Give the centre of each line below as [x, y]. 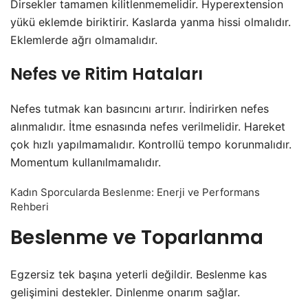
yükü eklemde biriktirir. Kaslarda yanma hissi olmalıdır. [151, 22]
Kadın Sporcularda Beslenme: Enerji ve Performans [135, 192]
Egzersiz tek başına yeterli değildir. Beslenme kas [139, 275]
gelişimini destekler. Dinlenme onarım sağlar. [125, 293]
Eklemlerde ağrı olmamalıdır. [84, 40]
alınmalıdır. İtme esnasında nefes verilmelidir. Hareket [148, 127]
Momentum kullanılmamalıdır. [86, 163]
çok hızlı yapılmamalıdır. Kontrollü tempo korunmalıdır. [151, 145]
